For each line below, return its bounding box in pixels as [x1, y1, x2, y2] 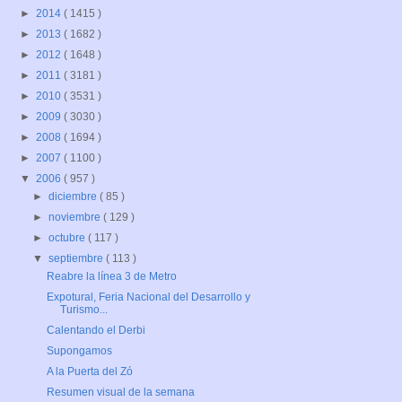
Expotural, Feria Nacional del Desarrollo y [46, 291, 250, 304]
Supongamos [46, 345, 112, 358]
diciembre [48, 190, 100, 204]
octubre [48, 232, 89, 245]
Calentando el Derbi [46, 324, 145, 337]
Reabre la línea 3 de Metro [46, 270, 177, 284]
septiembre [48, 252, 107, 266]
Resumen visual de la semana [46, 386, 195, 399]
